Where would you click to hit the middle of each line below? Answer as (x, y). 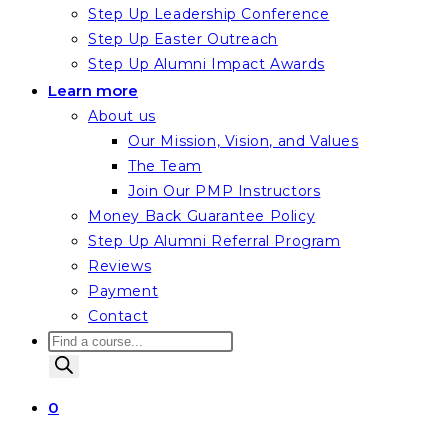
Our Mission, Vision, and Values (243, 141)
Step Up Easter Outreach (183, 39)
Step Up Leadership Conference (209, 14)
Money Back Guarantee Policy (202, 216)
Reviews (120, 266)
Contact (118, 316)
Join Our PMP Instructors (224, 191)
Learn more (93, 90)
